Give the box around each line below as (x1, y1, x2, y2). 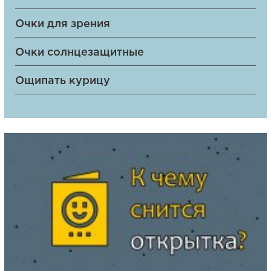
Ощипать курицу (15, 76, 110, 86)
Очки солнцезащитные (15, 48, 144, 57)
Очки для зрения (15, 19, 110, 29)
